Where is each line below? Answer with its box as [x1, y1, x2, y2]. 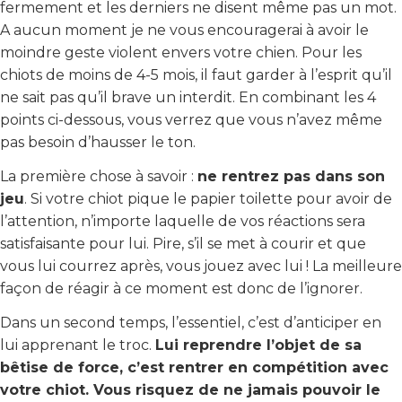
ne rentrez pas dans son [197, 167, 385, 185]
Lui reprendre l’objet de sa [155, 336, 362, 354]
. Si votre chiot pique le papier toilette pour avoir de [24, 189, 392, 207]
